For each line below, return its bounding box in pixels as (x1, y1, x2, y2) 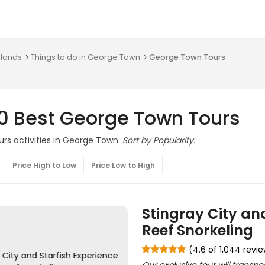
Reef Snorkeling (141, 221, 253, 240)
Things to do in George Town (31, 52, 140, 62)
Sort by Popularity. (122, 134, 195, 146)
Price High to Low (12, 160, 76, 170)
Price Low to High (91, 160, 155, 170)
